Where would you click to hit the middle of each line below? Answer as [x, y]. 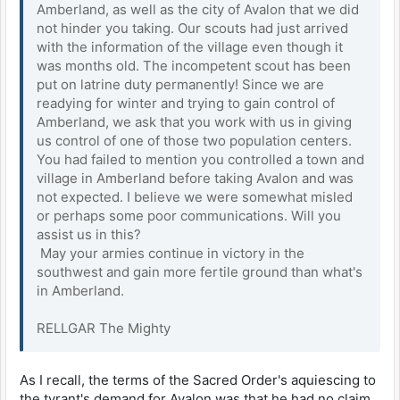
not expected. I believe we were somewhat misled [195, 196]
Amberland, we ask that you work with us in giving [194, 121]
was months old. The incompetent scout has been [194, 65]
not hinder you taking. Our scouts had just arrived [192, 28]
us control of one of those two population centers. [194, 140]
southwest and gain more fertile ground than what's [200, 271]
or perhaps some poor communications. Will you [189, 215]
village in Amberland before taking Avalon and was [195, 178]
